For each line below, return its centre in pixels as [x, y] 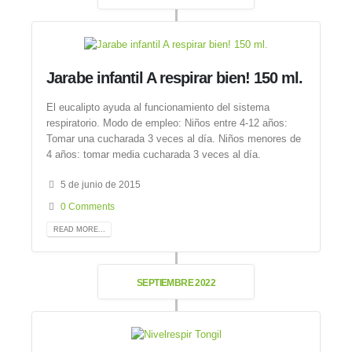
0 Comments [88, 207]
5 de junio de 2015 [101, 185]
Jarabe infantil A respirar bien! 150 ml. [175, 78]
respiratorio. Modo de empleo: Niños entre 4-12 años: [167, 123]
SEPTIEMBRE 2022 [176, 283]
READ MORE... [79, 229]
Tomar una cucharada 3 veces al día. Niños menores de [174, 138]
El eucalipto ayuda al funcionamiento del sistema [158, 107]
